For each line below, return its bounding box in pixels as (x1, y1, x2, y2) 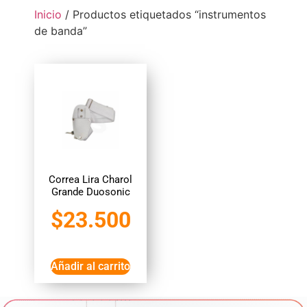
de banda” (34, 23, 87, 38)
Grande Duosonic (51, 186, 130, 198)
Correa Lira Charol (49, 173, 132, 186)
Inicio (34, 7, 62, 21)
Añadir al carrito (51, 259, 130, 273)
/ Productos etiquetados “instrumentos (62, 7, 266, 21)
